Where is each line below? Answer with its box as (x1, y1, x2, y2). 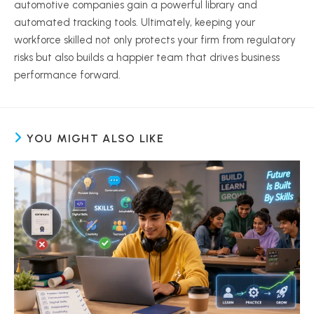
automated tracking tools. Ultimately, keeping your (14, 16, 255, 29)
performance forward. (14, 69, 121, 81)
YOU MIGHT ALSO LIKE (27, 132, 165, 145)
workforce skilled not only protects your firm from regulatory (14, 34, 296, 46)
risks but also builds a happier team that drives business (14, 51, 280, 64)
